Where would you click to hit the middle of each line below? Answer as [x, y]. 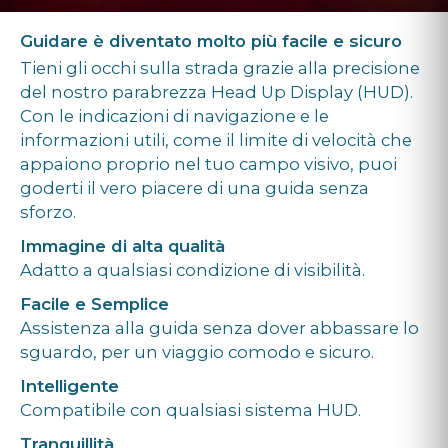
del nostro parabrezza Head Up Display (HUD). [216, 91]
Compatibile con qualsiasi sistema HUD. [190, 409]
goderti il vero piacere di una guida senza [194, 187]
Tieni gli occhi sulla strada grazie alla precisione [220, 67]
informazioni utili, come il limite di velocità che [216, 139]
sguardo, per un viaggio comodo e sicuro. [197, 351]
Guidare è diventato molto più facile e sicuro [211, 40]
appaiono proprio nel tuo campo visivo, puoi [208, 163]
